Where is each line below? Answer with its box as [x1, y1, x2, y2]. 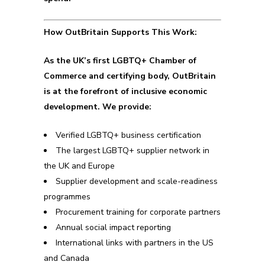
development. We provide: [44, 101, 151, 112]
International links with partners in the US [56, 237, 214, 248]
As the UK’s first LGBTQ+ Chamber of [44, 55, 196, 66]
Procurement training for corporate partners [56, 206, 221, 218]
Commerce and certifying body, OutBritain [44, 70, 216, 82]
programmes [44, 191, 91, 202]
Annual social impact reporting [56, 222, 171, 233]
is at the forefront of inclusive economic [44, 86, 207, 97]
